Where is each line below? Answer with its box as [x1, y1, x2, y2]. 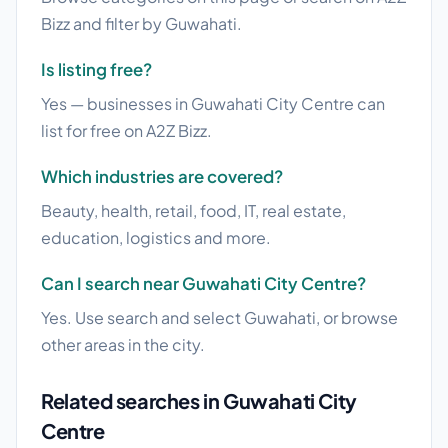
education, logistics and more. [41, 227, 271, 249]
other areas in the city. [41, 334, 205, 356]
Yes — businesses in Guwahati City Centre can [41, 93, 385, 115]
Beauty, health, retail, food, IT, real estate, [41, 200, 346, 222]
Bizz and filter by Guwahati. [41, 13, 242, 35]
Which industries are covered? [41, 166, 283, 188]
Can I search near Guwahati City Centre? [41, 273, 366, 295]
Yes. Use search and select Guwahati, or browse [41, 307, 398, 329]
